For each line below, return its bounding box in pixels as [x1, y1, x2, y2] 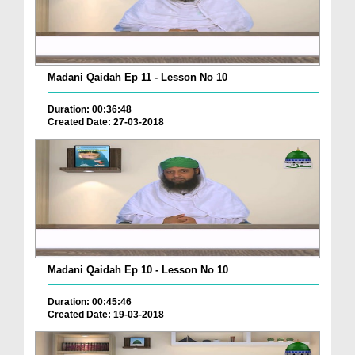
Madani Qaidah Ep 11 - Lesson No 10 [48, 71, 227, 84]
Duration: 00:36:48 [48, 104, 132, 116]
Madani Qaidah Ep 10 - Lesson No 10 [48, 263, 228, 276]
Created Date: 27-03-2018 [48, 116, 164, 128]
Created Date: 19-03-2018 [48, 308, 164, 320]
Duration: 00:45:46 [48, 296, 132, 307]
